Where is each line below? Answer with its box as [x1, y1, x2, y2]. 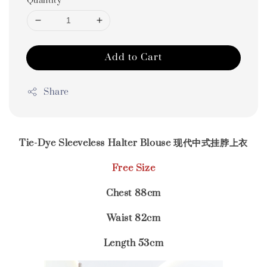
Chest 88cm [106, 187, 161, 199]
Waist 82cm [106, 212, 161, 224]
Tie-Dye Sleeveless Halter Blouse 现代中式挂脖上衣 [19, 136, 248, 149]
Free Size [111, 162, 156, 174]
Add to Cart [105, 51, 162, 63]
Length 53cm [103, 237, 164, 249]
